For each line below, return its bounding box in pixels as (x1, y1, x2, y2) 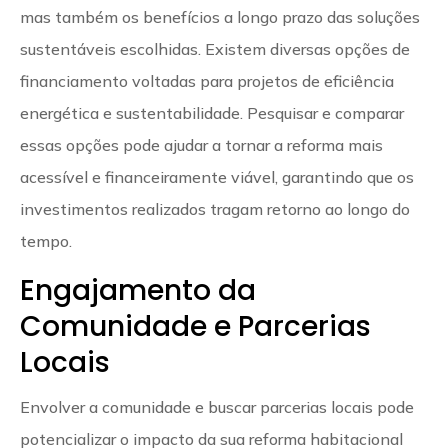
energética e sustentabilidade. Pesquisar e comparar (20, 102, 404, 123)
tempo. (20, 230, 72, 251)
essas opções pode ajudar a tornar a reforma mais (20, 134, 383, 155)
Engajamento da (20, 270, 256, 310)
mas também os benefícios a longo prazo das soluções (20, 6, 420, 27)
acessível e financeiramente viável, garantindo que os (20, 166, 414, 187)
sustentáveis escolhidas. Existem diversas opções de (20, 38, 410, 59)
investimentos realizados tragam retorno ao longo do (20, 198, 410, 219)
